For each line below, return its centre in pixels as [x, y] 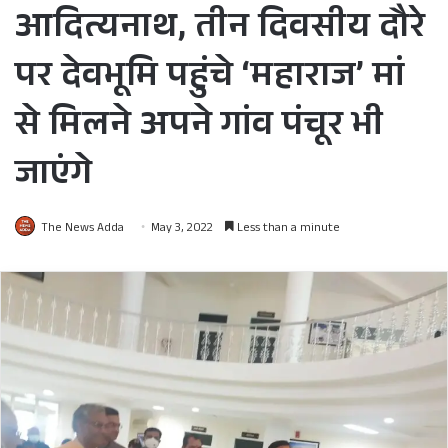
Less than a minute [287, 229]
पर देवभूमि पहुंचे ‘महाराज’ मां [210, 79]
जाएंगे [58, 177]
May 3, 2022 [182, 229]
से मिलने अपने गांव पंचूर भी [199, 128]
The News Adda [82, 229]
